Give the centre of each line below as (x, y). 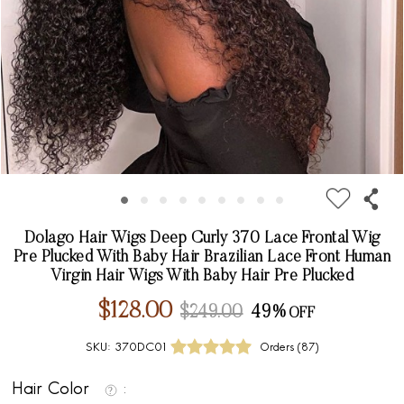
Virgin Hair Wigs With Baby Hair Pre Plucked (202, 277)
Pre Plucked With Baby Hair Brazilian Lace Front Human (202, 258)
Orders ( (280, 349)
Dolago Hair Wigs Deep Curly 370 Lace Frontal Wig (202, 239)
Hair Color (53, 390)
